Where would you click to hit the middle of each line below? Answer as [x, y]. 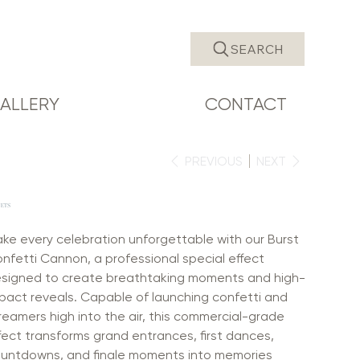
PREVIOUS [213, 161]
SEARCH [257, 49]
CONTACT [246, 104]
